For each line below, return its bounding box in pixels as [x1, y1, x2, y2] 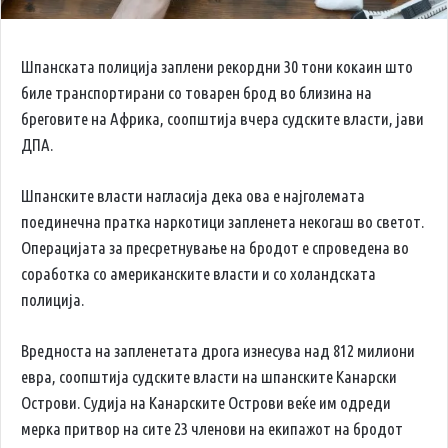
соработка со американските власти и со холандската [21, 263, 376, 283]
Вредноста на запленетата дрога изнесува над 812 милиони [21, 340, 415, 360]
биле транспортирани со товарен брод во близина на [21, 82, 372, 102]
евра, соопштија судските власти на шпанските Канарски [21, 366, 397, 386]
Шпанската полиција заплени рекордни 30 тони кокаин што [21, 56, 413, 76]
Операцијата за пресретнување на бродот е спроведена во [21, 237, 409, 257]
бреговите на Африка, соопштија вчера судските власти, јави [21, 108, 424, 128]
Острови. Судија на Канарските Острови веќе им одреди [21, 392, 391, 412]
